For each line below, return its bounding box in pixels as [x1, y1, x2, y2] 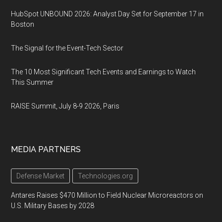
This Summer [11, 78, 54, 86]
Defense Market [16, 171, 65, 180]
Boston [11, 20, 35, 28]
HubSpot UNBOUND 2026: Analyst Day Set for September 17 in [11, 9, 204, 18]
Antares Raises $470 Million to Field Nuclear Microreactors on [11, 191, 204, 199]
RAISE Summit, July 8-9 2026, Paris [11, 102, 120, 110]
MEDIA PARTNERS [11, 144, 81, 154]
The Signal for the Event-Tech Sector [11, 44, 124, 52]
